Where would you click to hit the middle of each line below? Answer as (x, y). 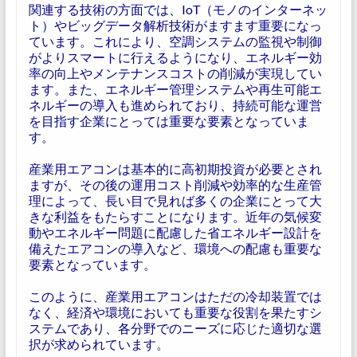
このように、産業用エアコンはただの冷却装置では (175, 296)
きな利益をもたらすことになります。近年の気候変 (175, 216)
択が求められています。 (98, 344)
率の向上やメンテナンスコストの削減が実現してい (175, 73)
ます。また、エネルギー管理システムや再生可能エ (175, 89)
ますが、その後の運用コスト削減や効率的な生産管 (175, 184)
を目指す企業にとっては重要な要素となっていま (169, 121)
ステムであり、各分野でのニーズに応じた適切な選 (175, 328)
